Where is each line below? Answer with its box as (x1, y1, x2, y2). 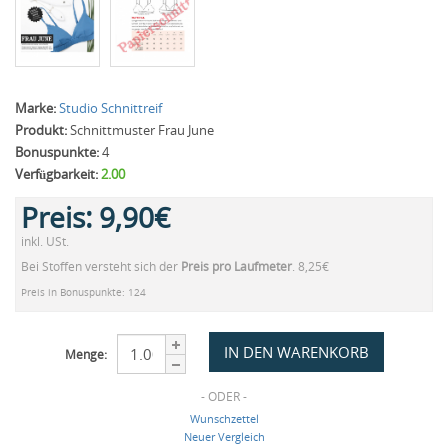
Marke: (15, 99, 56, 117)
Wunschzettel (189, 410, 259, 426)
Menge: (64, 345, 107, 363)
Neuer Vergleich (183, 428, 265, 444)
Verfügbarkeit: (15, 165, 98, 183)
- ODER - (195, 387, 253, 405)
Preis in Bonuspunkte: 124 (21, 285, 146, 299)
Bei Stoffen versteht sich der (21, 258, 181, 275)
